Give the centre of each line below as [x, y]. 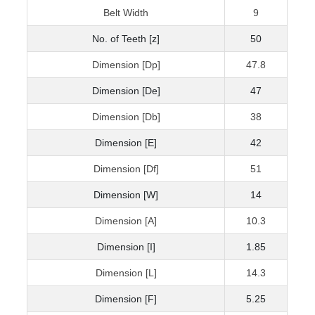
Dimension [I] [126, 247]
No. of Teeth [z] [126, 39]
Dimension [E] [126, 143]
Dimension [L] [126, 273]
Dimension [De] [126, 91]
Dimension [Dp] [126, 65]
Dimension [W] [126, 195]
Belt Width [126, 13]
